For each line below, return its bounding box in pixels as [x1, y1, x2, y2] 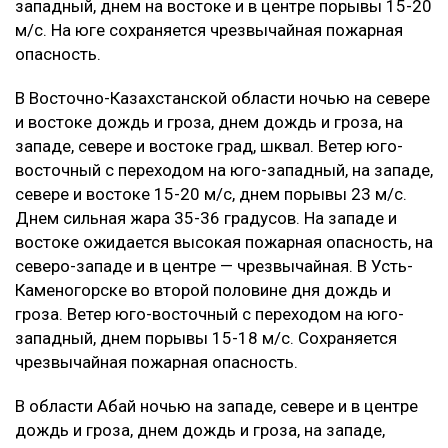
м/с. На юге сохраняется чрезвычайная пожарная [15, 19, 403, 40]
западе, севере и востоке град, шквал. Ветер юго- [15, 135, 403, 156]
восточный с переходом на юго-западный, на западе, [15, 159, 433, 180]
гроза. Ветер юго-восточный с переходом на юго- [15, 303, 404, 324]
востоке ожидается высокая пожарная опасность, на [15, 231, 433, 252]
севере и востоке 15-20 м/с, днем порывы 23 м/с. [15, 183, 407, 204]
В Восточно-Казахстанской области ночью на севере [15, 87, 430, 108]
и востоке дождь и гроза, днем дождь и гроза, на [15, 111, 403, 132]
